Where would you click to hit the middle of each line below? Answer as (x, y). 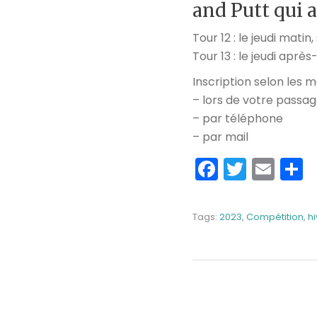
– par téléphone (238, 118)
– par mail (220, 137)
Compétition (275, 217)
